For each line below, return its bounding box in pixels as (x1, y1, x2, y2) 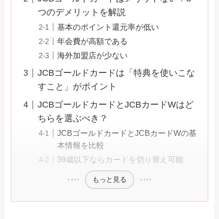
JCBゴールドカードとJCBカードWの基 (57, 129, 197, 138)
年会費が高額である (57, 37, 128, 46)
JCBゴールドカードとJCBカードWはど (38, 100, 194, 110)
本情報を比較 (57, 141, 105, 150)
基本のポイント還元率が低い (57, 22, 159, 32)
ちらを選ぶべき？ (38, 113, 109, 124)
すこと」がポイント (38, 82, 117, 92)
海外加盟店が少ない (57, 51, 128, 60)
